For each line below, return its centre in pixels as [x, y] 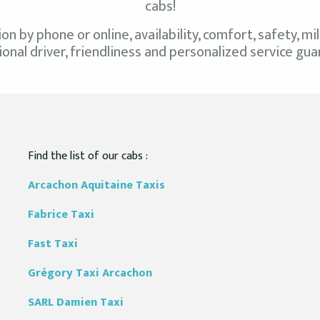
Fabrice [49, 215]
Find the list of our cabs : [88, 156]
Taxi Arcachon [114, 273]
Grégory [52, 273]
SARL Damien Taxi [76, 302]
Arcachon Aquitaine [82, 185]
